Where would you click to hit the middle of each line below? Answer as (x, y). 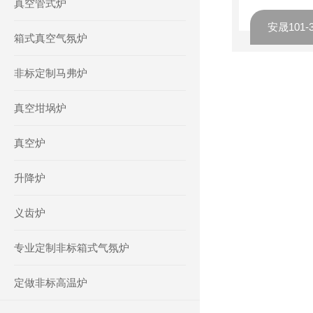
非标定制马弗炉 (51, 73)
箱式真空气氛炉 (51, 38)
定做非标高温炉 (51, 283)
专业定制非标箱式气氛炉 (72, 248)
